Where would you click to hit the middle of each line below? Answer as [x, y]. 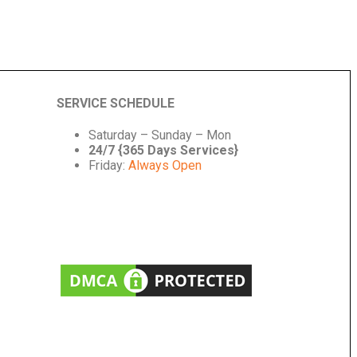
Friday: [108, 166]
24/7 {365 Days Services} [163, 151]
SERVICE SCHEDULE [115, 104]
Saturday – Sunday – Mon [159, 135]
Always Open [165, 166]
